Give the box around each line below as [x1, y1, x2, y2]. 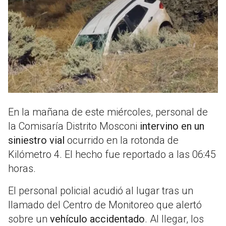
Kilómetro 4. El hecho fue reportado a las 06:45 [8, 148, 216, 161]
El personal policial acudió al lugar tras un [8, 185, 193, 197]
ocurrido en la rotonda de [65, 134, 179, 147]
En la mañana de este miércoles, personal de [8, 106, 208, 119]
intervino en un [140, 120, 204, 133]
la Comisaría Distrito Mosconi [8, 120, 140, 133]
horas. [8, 162, 36, 175]
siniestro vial [8, 134, 65, 147]
